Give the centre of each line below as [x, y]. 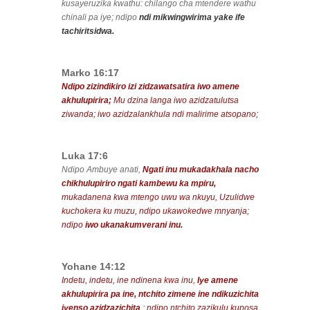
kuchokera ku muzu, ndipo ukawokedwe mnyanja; [155, 211]
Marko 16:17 [90, 73]
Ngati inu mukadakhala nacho [201, 170]
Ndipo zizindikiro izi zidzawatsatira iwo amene [151, 87]
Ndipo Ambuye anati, [102, 170]
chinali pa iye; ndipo [100, 18]
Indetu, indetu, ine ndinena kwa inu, [129, 281]
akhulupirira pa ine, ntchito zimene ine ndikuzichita [160, 294]
